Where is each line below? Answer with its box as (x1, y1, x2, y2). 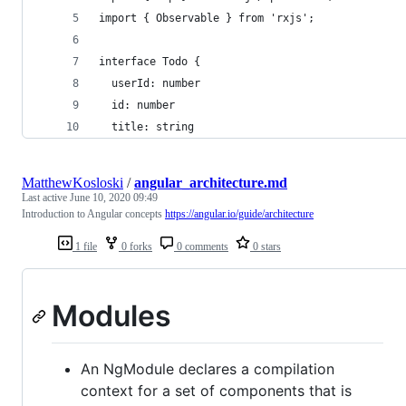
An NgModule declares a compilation (81, 360, 334, 379)
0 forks (119, 239, 152, 253)
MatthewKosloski (22, 174, 123, 190)
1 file (72, 239, 97, 253)
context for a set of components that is (81, 382, 352, 401)
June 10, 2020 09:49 (70, 190, 158, 204)
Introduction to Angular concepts (22, 207, 165, 220)
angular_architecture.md (134, 174, 287, 190)
